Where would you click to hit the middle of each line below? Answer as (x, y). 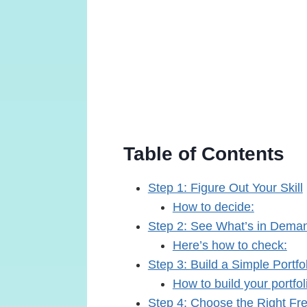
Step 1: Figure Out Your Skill (225, 187)
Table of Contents (204, 153)
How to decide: (213, 207)
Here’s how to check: (230, 245)
